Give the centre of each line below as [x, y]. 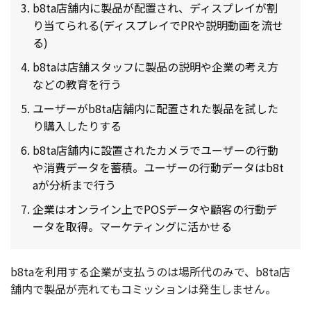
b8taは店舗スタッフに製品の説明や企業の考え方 [155, 66]
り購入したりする [77, 125]
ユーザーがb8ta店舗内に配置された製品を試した [155, 108]
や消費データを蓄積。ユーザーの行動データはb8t [158, 167]
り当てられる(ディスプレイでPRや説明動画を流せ [158, 25]
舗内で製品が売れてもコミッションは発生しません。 [143, 288]
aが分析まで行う [74, 184]
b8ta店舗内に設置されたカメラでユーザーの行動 [155, 150]
